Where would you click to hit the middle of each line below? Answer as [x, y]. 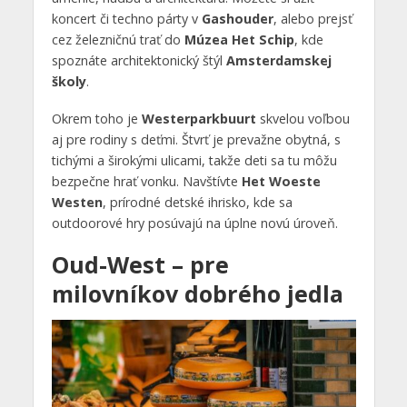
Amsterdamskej [278, 61]
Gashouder [237, 19]
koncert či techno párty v [126, 19]
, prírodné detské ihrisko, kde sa [197, 203]
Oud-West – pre [140, 265]
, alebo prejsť [313, 19]
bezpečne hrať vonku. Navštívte [146, 182]
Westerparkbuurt [199, 119]
